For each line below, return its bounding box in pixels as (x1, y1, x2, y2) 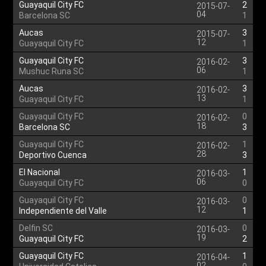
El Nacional (19, 167, 61, 177)
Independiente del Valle (19, 206, 107, 216)
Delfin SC (19, 223, 53, 233)
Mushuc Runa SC (19, 66, 84, 76)
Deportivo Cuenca (19, 150, 87, 160)
